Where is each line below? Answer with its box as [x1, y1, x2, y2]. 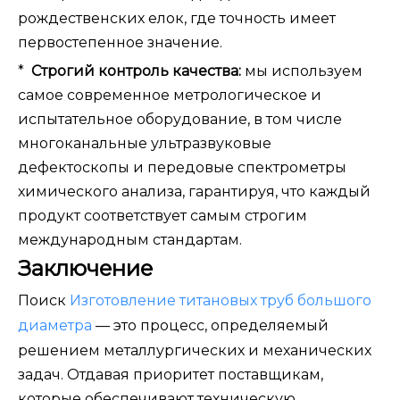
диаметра [18, 317, 96, 335]
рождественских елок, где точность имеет [18, 10, 336, 28]
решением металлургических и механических [18, 342, 371, 360]
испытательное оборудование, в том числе [18, 111, 342, 129]
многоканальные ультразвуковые [18, 135, 271, 153]
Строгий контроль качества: [31, 62, 245, 80]
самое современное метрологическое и [18, 87, 321, 104]
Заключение [18, 255, 153, 282]
